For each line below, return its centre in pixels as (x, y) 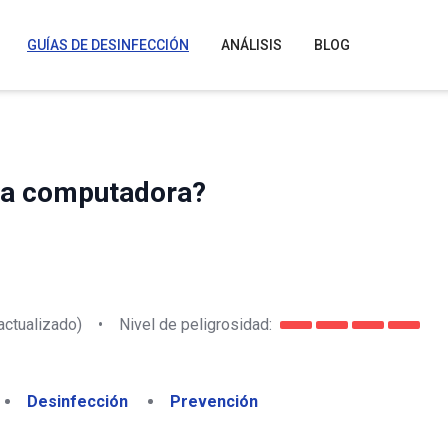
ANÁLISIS (251, 45)
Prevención (214, 401)
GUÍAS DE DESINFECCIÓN (108, 45)
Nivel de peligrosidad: (195, 324)
